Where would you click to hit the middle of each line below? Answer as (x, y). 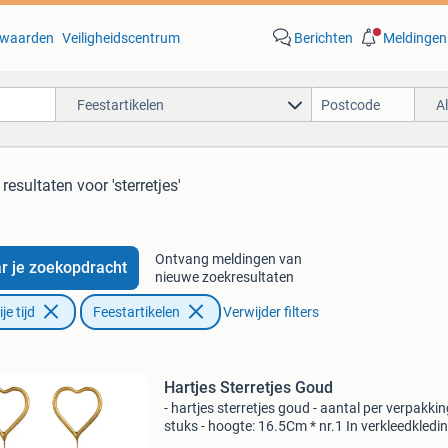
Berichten (323, 38)
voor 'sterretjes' (129, 185)
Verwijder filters (270, 312)
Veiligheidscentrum (120, 38)
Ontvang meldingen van (228, 259)
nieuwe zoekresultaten (224, 277)
